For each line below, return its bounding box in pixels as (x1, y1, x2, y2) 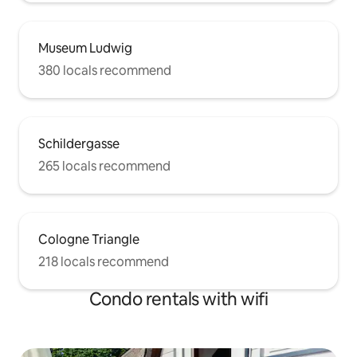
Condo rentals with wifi (88, 288, 269, 311)
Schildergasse (38, 135, 120, 152)
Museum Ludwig (38, 40, 132, 57)
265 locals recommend (38, 158, 171, 175)
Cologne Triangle (38, 231, 139, 248)
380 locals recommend (38, 62, 171, 79)
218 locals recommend (38, 253, 169, 270)
